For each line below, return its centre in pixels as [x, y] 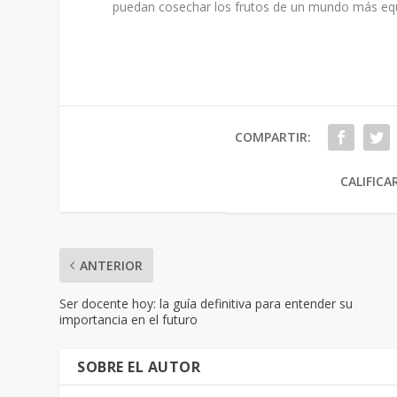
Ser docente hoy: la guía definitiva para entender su [206, 303]
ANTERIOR [112, 265]
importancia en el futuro [129, 319]
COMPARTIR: [272, 136]
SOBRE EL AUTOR [139, 366]
